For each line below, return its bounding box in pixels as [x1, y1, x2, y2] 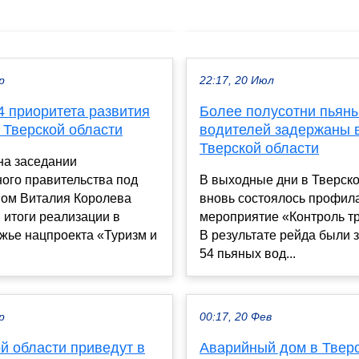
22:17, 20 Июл [200, 75, 274, 87]
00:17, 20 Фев [200, 311, 272, 324]
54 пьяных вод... [200, 247, 296, 261]
